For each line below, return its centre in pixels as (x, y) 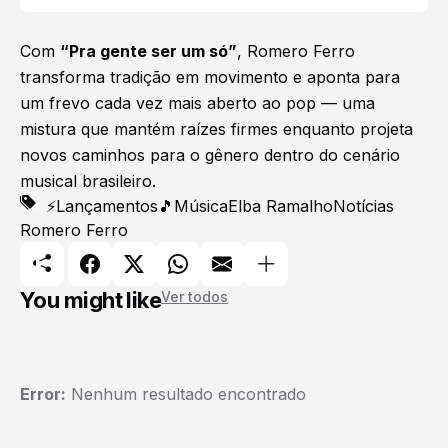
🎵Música (193, 206)
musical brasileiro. (88, 181)
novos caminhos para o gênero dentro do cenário (210, 155)
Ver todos (195, 297)
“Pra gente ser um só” (148, 51)
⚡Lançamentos (102, 206)
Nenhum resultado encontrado (186, 394)
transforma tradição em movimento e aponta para (210, 77)
